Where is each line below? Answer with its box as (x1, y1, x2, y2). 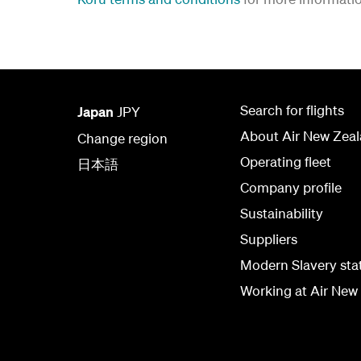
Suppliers (240, 230, 297, 248)
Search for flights (240, 102, 344, 119)
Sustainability (240, 205, 323, 222)
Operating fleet (240, 153, 331, 171)
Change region (77, 130, 168, 147)
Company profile (240, 179, 342, 197)
